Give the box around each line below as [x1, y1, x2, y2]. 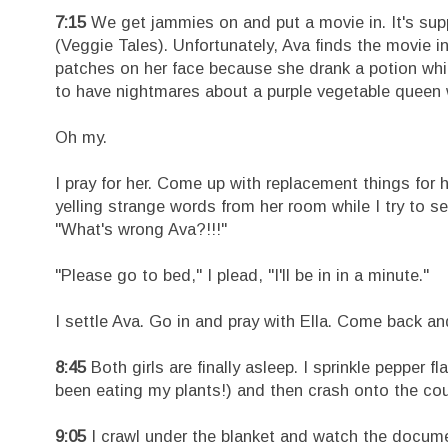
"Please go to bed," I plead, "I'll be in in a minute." [55, 265, 429, 284]
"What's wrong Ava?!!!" [55, 219, 227, 238]
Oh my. [55, 127, 107, 146]
